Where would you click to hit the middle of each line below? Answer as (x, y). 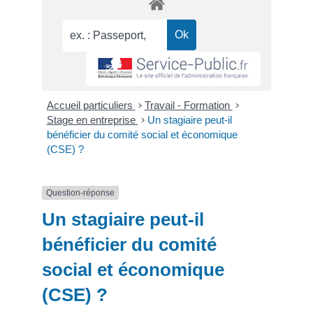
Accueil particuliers (91, 105)
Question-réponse (80, 192)
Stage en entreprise (92, 119)
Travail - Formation (188, 105)
